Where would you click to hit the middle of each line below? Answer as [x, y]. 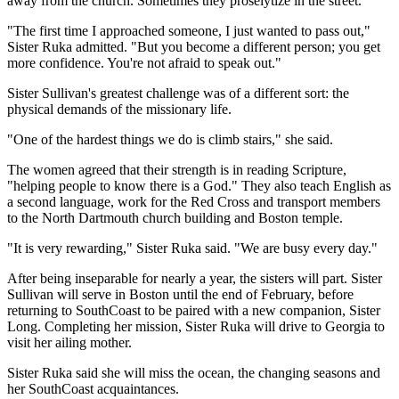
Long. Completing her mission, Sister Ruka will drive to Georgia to [196, 327]
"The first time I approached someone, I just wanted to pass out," [189, 31]
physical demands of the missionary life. [119, 110]
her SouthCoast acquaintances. [93, 389]
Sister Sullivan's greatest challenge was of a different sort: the [178, 94]
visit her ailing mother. [69, 343]
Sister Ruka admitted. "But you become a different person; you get [194, 47]
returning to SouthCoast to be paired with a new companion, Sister [194, 311]
